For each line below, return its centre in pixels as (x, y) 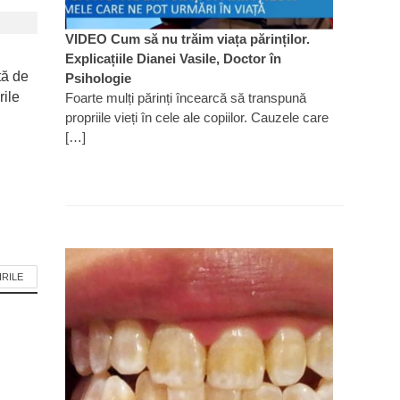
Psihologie (98, 78)
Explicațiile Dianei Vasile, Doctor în (173, 58)
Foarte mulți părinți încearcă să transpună (185, 97)
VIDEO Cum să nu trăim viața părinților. (187, 38)
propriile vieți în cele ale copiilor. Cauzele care (196, 117)
